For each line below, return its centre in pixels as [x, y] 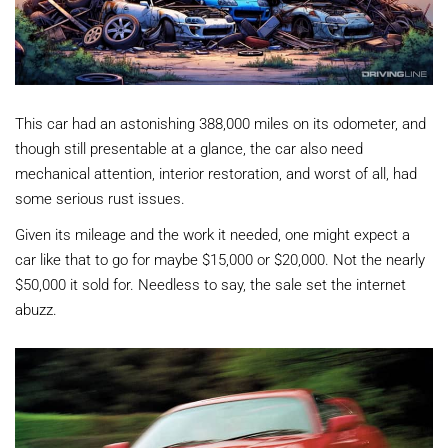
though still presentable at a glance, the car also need [189, 147]
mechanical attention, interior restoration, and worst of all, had [216, 172]
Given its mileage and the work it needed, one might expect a [212, 233]
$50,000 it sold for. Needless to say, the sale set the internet [210, 283]
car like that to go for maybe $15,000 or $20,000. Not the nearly [220, 258]
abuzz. [36, 308]
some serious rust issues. [100, 197]
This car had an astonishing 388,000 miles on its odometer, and [220, 122]
